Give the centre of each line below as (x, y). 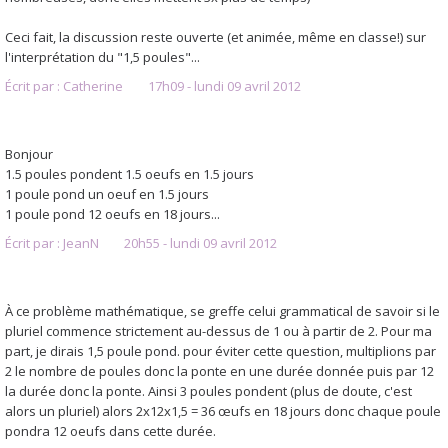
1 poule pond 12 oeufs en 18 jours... (112, 213)
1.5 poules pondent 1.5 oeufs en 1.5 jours (129, 173)
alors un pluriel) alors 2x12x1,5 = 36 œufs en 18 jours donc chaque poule (223, 410)
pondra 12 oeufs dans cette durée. (110, 430)
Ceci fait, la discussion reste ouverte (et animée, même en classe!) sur (215, 37)
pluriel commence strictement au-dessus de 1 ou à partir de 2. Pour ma (218, 330)
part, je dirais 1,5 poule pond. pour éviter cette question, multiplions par (220, 350)
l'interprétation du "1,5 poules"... (102, 57)
